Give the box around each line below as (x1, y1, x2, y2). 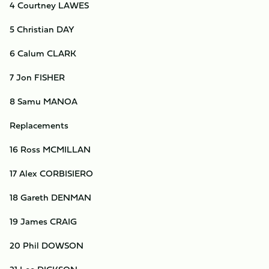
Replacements (10, 118, 68, 132)
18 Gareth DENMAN (10, 190, 91, 204)
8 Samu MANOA (10, 94, 77, 108)
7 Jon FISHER (10, 70, 65, 84)
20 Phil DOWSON (10, 238, 83, 252)
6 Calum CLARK (10, 46, 76, 60)
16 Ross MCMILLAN (10, 142, 91, 156)
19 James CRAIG (10, 214, 77, 228)
